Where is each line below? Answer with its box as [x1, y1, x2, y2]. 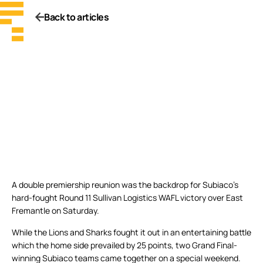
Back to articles [44, 10, 109, 23]
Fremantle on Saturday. [12, 205, 99, 217]
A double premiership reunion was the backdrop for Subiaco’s [12, 179, 238, 191]
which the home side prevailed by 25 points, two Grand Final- [12, 240, 237, 251]
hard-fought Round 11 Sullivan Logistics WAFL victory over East [12, 192, 243, 204]
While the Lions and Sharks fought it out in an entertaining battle [12, 227, 251, 238]
